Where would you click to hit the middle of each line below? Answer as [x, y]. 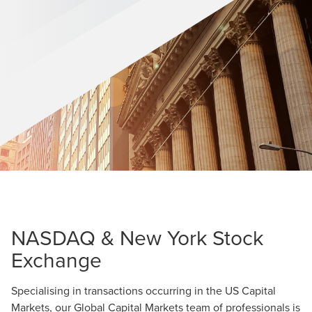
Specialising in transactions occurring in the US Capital [143, 290]
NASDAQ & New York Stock [137, 237]
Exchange [56, 260]
